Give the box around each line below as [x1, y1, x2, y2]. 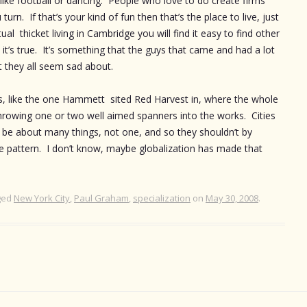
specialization [133, 191, 191, 204]
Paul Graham [74, 191, 129, 204]
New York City [14, 191, 70, 204]
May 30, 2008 [206, 191, 258, 204]
